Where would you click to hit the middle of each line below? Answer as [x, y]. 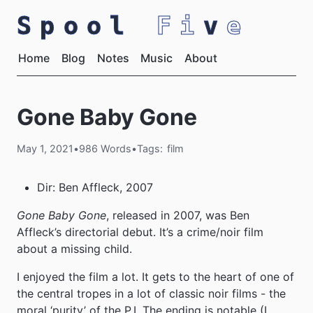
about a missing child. [74, 249]
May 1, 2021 [45, 149]
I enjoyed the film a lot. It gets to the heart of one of [155, 277]
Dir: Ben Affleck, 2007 [95, 188]
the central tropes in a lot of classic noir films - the [151, 294]
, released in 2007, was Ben [178, 216]
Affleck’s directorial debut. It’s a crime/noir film [140, 232]
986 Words [105, 149]
